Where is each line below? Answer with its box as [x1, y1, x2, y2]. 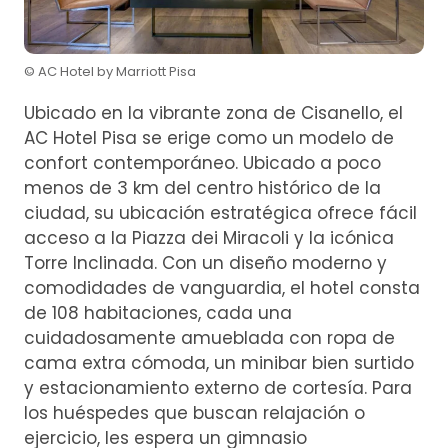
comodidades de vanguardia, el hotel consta [24, 276, 420, 301]
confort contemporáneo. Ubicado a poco [24, 151, 381, 176]
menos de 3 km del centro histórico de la [24, 176, 381, 201]
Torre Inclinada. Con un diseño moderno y [24, 251, 387, 276]
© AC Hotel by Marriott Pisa [24, 62, 196, 82]
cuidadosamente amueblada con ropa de [24, 326, 395, 351]
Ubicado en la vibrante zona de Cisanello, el [24, 101, 403, 126]
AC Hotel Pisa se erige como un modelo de [24, 126, 394, 151]
